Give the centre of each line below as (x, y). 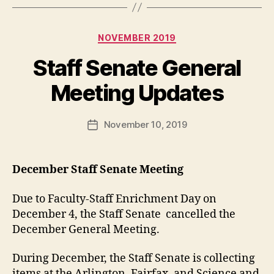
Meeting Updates (137, 93)
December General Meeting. (86, 229)
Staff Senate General (137, 68)
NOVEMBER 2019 (137, 37)
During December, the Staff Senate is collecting (134, 259)
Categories (164, 35)
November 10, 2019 (145, 125)
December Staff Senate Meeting (98, 170)
